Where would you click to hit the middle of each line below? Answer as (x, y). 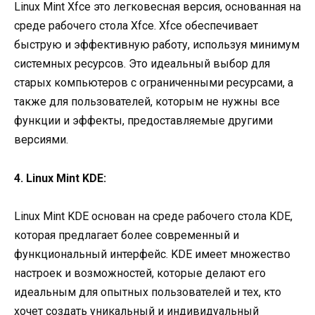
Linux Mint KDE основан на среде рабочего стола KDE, (153, 216)
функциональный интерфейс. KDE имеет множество (152, 254)
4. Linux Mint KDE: (60, 178)
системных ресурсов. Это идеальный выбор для (142, 64)
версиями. (41, 140)
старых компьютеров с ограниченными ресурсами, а (154, 83)
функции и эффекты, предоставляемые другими (143, 121)
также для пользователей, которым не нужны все (147, 102)
